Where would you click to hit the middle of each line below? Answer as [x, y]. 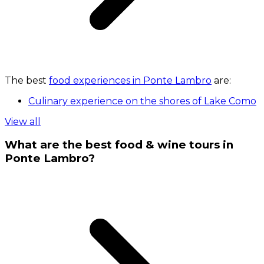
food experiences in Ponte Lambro [130, 80]
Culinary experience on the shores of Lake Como [142, 101]
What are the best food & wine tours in [119, 145]
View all [23, 121]
